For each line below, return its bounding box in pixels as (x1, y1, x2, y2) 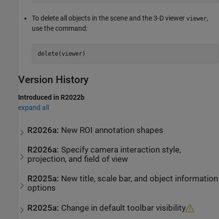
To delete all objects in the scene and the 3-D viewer (32, 14, 186, 22)
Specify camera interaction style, (61, 145, 181, 155)
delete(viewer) (37, 50, 86, 57)
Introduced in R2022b (18, 93, 85, 102)
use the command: (32, 24, 88, 33)
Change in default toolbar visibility (61, 203, 186, 213)
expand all (18, 104, 49, 112)
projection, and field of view (27, 154, 129, 164)
